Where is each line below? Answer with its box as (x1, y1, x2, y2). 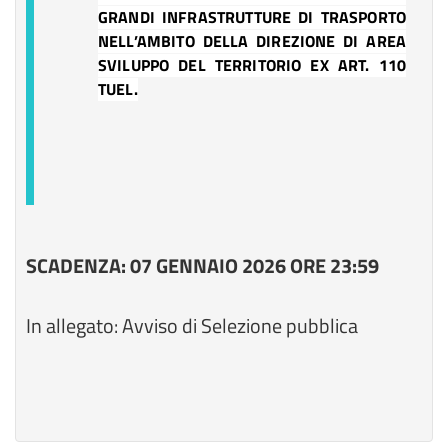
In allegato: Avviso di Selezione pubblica (26, 310, 358, 341)
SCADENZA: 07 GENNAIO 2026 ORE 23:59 (26, 250, 379, 281)
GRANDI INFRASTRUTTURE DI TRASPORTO (98, 5, 406, 29)
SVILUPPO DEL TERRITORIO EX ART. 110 (98, 53, 406, 77)
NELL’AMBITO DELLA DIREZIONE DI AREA (98, 29, 406, 53)
